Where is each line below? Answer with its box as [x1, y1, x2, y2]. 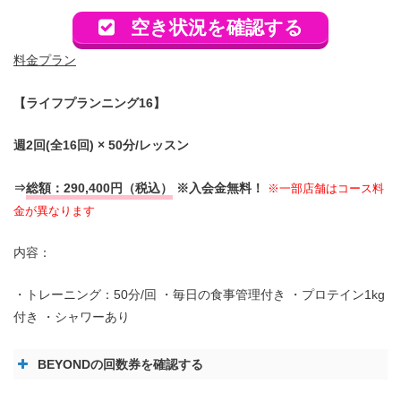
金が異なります [13, 203, 95, 218]
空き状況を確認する [131, 17, 304, 38]
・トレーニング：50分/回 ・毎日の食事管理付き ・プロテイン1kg [13, 287, 385, 303]
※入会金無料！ [173, 180, 268, 195]
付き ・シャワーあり [13, 310, 130, 325]
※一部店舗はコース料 [268, 181, 384, 195]
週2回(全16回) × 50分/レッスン [13, 138, 189, 153]
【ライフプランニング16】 [13, 95, 166, 110]
